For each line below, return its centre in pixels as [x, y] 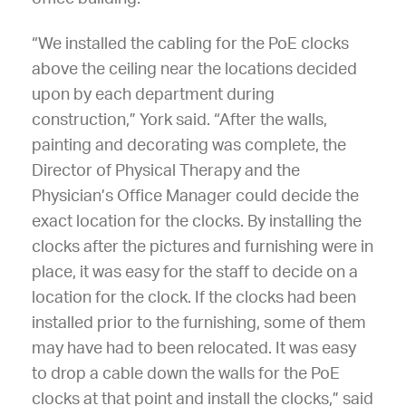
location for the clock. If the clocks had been [194, 298]
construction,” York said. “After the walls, [179, 120]
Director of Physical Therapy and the [166, 171]
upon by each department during [153, 95]
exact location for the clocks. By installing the [197, 222]
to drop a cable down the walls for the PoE [186, 374]
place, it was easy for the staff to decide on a [195, 272]
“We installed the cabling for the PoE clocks [190, 44]
